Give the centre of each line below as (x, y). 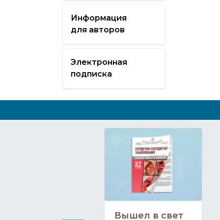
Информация (98, 18)
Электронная (99, 62)
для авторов (97, 29)
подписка (91, 74)
